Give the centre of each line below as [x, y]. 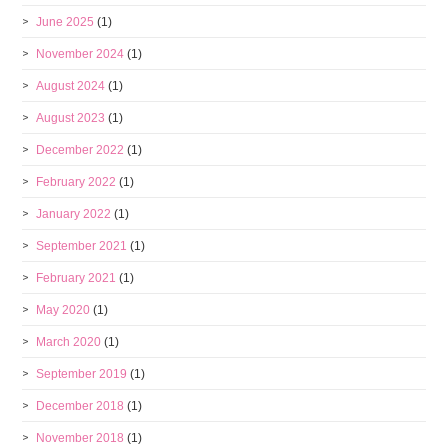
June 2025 [65, 22]
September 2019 [82, 374]
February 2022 [76, 182]
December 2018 [80, 406]
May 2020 [63, 310]
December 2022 [80, 150]
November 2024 [80, 54]
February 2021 [76, 278]
